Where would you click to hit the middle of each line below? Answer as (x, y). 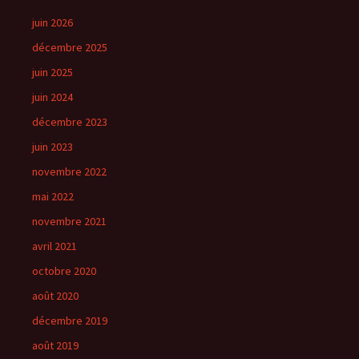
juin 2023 (52, 147)
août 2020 (55, 296)
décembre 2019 (70, 321)
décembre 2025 (70, 47)
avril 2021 (54, 246)
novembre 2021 (69, 221)
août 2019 (55, 345)
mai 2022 (53, 196)
